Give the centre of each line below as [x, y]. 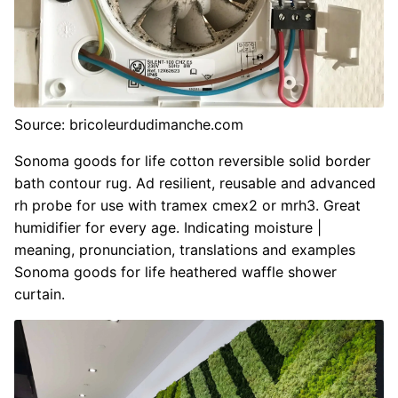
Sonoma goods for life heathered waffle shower [175, 271]
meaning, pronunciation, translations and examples [185, 249]
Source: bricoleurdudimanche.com [129, 124]
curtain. [40, 294]
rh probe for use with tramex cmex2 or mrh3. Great [187, 205]
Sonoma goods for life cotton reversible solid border [192, 160]
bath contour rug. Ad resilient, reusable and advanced [195, 183]
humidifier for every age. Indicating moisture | [168, 227]
